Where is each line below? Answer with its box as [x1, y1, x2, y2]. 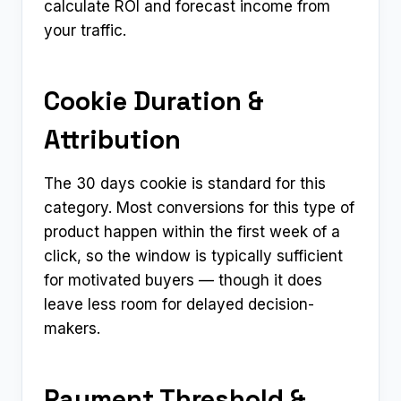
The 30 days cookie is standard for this [44, 174, 326, 192]
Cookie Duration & [44, 84, 264, 118]
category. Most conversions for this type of [44, 198, 354, 217]
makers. [44, 319, 100, 337]
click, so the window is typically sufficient [44, 246, 343, 265]
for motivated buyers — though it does [44, 270, 322, 289]
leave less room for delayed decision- [44, 294, 314, 313]
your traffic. [44, 21, 126, 39]
